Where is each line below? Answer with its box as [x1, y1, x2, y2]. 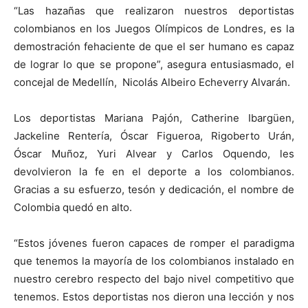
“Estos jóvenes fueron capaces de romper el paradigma [14, 236, 294, 250]
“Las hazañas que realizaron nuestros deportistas [14, 4, 294, 17]
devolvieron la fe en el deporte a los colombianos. [14, 165, 294, 178]
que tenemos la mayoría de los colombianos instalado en [14, 254, 294, 267]
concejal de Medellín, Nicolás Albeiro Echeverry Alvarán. [14, 76, 290, 89]
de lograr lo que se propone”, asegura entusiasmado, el [14, 58, 294, 71]
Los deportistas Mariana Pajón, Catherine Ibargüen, [14, 111, 294, 124]
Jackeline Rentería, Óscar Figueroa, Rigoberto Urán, [14, 129, 294, 142]
